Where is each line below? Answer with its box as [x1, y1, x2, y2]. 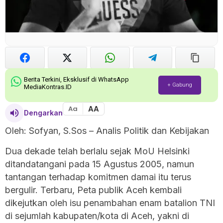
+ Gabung [167, 81, 192, 88]
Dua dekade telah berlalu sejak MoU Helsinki [5, 145, 190, 156]
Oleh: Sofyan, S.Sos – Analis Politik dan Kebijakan [5, 125, 209, 136]
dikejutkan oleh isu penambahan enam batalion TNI [5, 197, 215, 208]
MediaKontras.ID [24, 83, 72, 91]
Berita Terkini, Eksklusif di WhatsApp [24, 75, 129, 83]
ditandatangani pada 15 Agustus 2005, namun [5, 158, 194, 169]
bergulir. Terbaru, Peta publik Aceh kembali [5, 184, 182, 195]
